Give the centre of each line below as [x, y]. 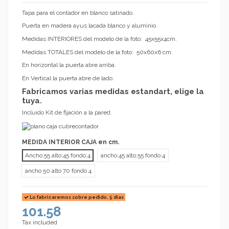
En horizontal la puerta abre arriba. [69, 65]
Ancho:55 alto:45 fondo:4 [58, 156]
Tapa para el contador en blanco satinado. [78, 13]
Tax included [40, 223]
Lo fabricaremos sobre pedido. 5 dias [76, 197]
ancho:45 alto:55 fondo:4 [133, 156]
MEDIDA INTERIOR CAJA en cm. [71, 142]
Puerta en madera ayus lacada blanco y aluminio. [90, 26]
